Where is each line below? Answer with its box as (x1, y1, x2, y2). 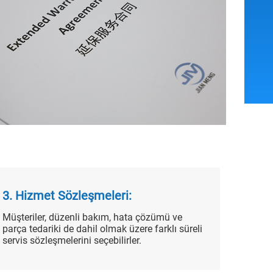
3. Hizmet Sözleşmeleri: (2, 188, 132, 203)
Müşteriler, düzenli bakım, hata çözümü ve (2, 211, 183, 223)
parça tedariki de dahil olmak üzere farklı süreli (2, 222, 203, 235)
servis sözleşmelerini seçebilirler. (2, 234, 142, 246)
